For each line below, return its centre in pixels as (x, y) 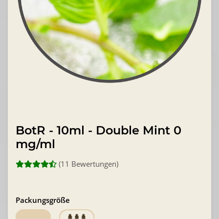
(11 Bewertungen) (88, 164)
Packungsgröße (43, 200)
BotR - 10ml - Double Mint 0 (99, 130)
